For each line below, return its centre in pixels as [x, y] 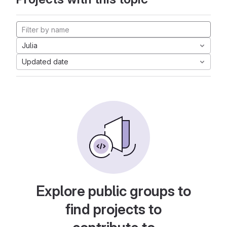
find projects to [113, 209]
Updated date [45, 62]
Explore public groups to [113, 191]
